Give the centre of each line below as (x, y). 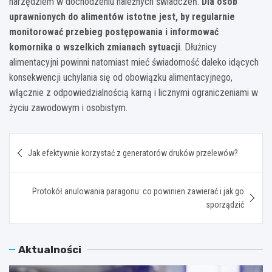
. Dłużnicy (199, 47)
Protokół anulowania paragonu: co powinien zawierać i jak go (138, 191)
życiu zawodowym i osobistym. (68, 107)
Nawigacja (47, 142)
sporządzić (225, 204)
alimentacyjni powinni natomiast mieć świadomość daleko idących (134, 62)
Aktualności (50, 249)
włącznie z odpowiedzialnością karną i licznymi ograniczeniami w (134, 92)
